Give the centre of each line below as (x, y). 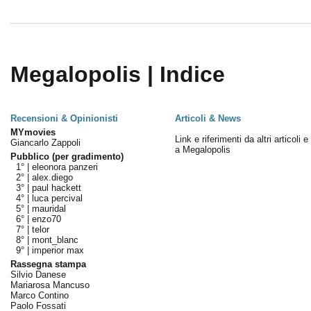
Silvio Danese (38, 275)
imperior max (58, 250)
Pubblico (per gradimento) (67, 157)
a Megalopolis (202, 150)
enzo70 (46, 219)
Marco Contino (39, 295)
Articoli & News (208, 118)
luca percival (57, 198)
